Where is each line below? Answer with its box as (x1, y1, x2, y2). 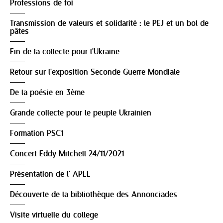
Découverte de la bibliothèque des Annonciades (10, 190, 177, 200)
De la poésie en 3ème (10, 88, 85, 98)
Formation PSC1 (10, 129, 63, 139)
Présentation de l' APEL (10, 170, 90, 180)
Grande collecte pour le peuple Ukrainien (10, 109, 151, 118)
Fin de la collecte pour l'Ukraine (10, 47, 119, 57)
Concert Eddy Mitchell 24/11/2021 (10, 149, 124, 159)
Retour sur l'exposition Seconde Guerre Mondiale (10, 68, 180, 78)
